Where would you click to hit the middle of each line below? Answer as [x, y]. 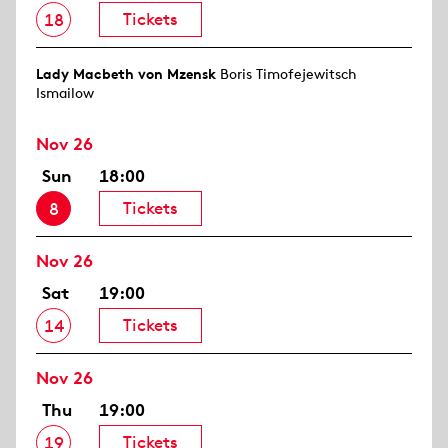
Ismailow [65, 93]
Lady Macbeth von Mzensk [126, 74]
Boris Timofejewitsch [286, 74]
